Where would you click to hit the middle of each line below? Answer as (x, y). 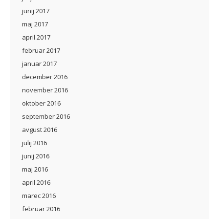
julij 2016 (34, 143)
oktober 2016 (41, 103)
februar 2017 (41, 50)
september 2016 (46, 116)
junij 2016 (36, 156)
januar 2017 (39, 64)
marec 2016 (39, 196)
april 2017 (36, 37)
